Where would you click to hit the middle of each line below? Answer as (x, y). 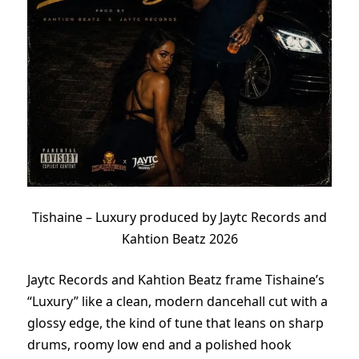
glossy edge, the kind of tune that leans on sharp (175, 323)
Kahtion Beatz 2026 (179, 238)
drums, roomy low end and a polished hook (159, 345)
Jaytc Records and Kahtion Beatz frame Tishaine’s (176, 280)
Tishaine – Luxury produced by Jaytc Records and (179, 217)
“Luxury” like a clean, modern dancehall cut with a (177, 302)
